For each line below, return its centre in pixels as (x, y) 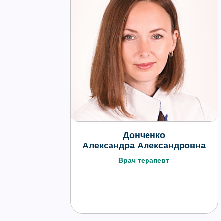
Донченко (144, 135)
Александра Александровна (144, 146)
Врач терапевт (144, 160)
